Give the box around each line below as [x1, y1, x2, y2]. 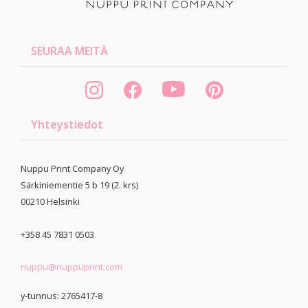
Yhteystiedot [31, 116, 103, 132]
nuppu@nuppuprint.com [21, 260, 122, 273]
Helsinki [47, 195, 80, 208]
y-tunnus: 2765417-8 [21, 289, 102, 302]
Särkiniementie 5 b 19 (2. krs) [21, 178, 138, 191]
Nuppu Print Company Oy [21, 162, 124, 175]
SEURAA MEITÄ [31, 43, 108, 58]
